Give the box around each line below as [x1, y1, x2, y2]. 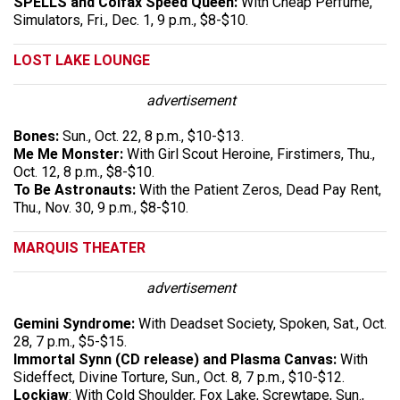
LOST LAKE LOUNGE [13, 51, 150, 69]
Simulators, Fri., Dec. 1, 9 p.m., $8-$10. [13, 11, 248, 29]
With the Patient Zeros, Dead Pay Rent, [139, 180, 381, 198]
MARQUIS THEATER [13, 238, 146, 256]
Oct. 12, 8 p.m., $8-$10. [13, 162, 154, 180]
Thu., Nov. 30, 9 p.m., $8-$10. [13, 198, 188, 216]
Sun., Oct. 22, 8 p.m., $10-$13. [59, 127, 244, 145]
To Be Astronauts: [13, 180, 139, 198]
